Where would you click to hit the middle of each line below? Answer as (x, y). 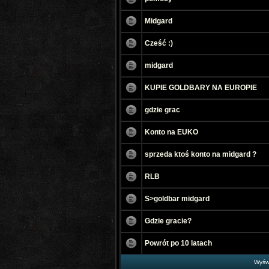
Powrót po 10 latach (178, 243)
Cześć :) (159, 43)
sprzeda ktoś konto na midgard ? (201, 154)
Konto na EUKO (171, 132)
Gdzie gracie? (168, 221)
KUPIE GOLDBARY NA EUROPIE (201, 88)
